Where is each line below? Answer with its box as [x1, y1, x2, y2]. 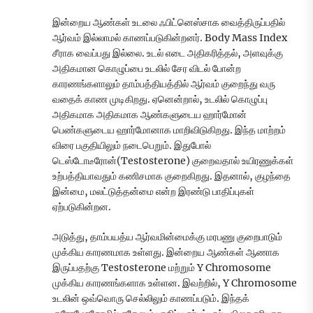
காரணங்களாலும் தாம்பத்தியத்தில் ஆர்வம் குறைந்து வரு [52, 78, 275, 91]
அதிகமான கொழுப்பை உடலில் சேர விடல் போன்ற [52, 62, 241, 75]
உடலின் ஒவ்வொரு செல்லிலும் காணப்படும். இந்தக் [52, 292, 249, 305]
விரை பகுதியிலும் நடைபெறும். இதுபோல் [52, 139, 211, 152]
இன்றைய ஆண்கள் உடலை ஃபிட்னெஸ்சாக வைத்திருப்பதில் [52, 16, 285, 29]
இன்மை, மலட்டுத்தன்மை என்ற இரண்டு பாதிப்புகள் [52, 185, 254, 198]
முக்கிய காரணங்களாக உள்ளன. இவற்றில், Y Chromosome [52, 277, 297, 290]
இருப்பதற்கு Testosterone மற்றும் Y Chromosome [52, 261, 271, 275]
